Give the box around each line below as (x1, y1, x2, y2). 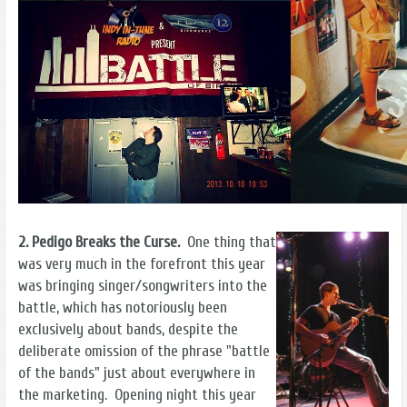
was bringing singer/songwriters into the (18, 275, 267, 295)
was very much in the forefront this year (18, 253, 265, 273)
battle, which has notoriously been (18, 297, 227, 317)
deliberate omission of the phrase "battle (18, 341, 270, 361)
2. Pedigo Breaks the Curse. (18, 232, 180, 252)
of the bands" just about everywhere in (18, 362, 255, 382)
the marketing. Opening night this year (18, 384, 256, 404)
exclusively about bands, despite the (18, 319, 238, 339)
